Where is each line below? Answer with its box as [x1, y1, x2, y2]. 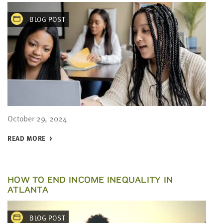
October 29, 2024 [7, 112, 67, 124]
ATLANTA [7, 184, 48, 195]
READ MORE [7, 133, 46, 143]
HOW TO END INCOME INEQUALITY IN [7, 174, 173, 185]
